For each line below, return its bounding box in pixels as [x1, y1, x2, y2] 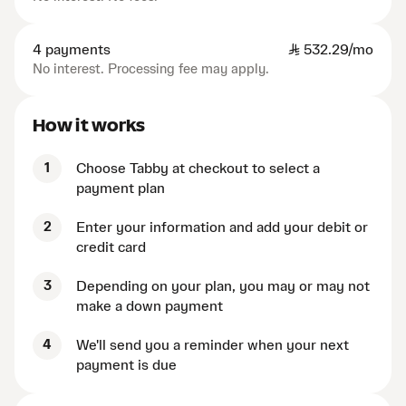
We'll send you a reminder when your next [76, 338, 349, 353]
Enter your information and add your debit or [76, 220, 368, 236]
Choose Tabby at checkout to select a [76, 161, 320, 177]
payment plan [76, 181, 165, 197]
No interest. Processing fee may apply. [33, 63, 269, 77]
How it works [33, 116, 146, 135]
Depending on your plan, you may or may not [76, 279, 370, 295]
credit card [76, 240, 146, 256]
